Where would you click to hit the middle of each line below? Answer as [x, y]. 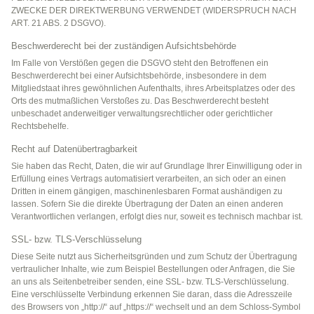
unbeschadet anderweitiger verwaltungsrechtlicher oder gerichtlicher [142, 114]
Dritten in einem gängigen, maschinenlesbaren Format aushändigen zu [147, 192]
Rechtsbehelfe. [40, 127]
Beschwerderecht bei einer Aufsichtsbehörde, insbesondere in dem [139, 76]
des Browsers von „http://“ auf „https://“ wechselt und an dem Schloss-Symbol [156, 307]
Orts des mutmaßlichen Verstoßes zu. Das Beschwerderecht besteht [140, 101]
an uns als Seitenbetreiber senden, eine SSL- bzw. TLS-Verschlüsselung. [150, 282]
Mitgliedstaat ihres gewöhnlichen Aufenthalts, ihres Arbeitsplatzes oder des [153, 89]
